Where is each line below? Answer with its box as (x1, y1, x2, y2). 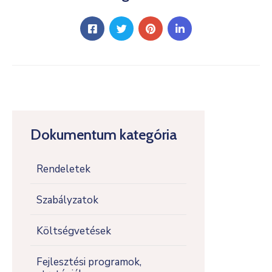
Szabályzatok (36, 193, 98, 207)
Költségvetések (36, 224, 111, 238)
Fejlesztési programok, (36, 255, 141, 269)
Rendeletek (36, 162, 90, 176)
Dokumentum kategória (30, 126, 177, 143)
